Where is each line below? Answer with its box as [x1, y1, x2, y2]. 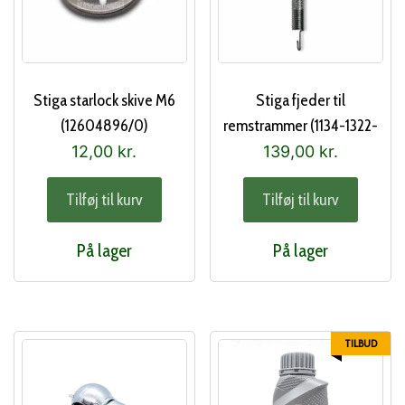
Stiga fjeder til [256, 90, 346, 111]
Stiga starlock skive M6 [33, 90, 175, 111]
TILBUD [344, 336, 377, 351]
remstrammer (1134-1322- [223, 116, 379, 137]
